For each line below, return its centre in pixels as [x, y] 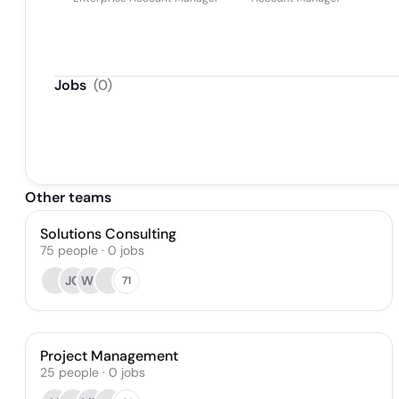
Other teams [68, 197]
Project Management [109, 356]
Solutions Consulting [108, 234]
